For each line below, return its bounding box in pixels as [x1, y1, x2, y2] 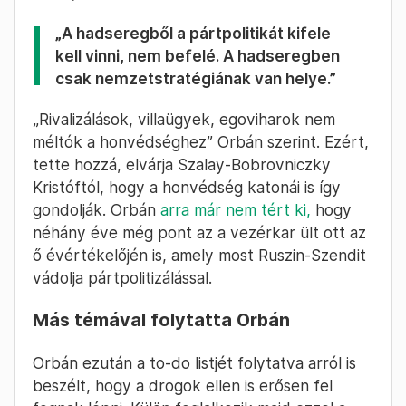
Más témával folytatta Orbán [33, 309, 290, 332]
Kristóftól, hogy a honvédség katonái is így [33, 178, 341, 198]
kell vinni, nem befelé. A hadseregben [55, 46, 340, 66]
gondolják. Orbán [33, 200, 160, 220]
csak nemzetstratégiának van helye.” [55, 69, 336, 89]
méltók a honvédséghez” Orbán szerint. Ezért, [33, 132, 369, 152]
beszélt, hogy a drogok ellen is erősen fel [33, 376, 333, 396]
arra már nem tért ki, [160, 200, 311, 220]
